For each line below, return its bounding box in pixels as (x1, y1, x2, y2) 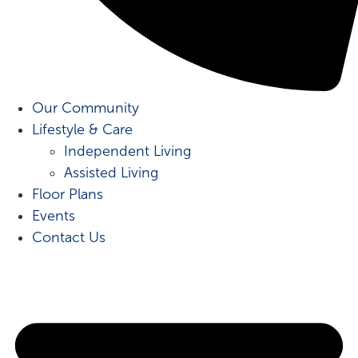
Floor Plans (32, 185, 103, 202)
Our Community (32, 99, 139, 116)
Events (32, 207, 75, 224)
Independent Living (64, 142, 191, 159)
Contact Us (32, 229, 105, 245)
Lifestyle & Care (32, 121, 133, 137)
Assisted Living (64, 164, 158, 181)
